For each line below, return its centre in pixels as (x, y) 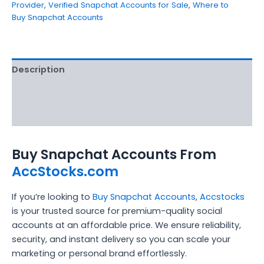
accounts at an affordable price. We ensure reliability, (126, 225)
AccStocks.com (65, 172)
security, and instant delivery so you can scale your (121, 240)
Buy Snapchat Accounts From (114, 155)
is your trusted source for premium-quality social (117, 211)
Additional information (63, 92)
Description (38, 69)
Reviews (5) (39, 115)
